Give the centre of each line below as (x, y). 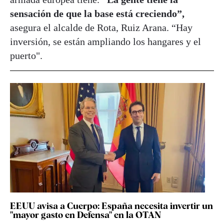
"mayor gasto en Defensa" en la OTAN (85, 214)
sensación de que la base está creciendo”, (97, 13)
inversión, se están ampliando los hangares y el (105, 41)
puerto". (26, 55)
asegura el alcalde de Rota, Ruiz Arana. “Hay (101, 27)
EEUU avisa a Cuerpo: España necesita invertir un (111, 205)
